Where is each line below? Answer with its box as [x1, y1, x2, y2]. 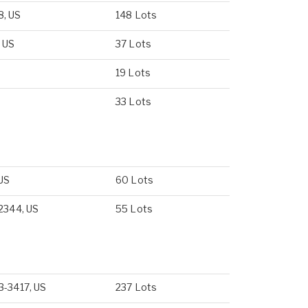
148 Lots [115, 9, 157, 21]
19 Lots [115, 67, 151, 78]
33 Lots [115, 96, 151, 107]
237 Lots [115, 281, 157, 293]
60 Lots [115, 174, 153, 186]
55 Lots [115, 203, 153, 214]
